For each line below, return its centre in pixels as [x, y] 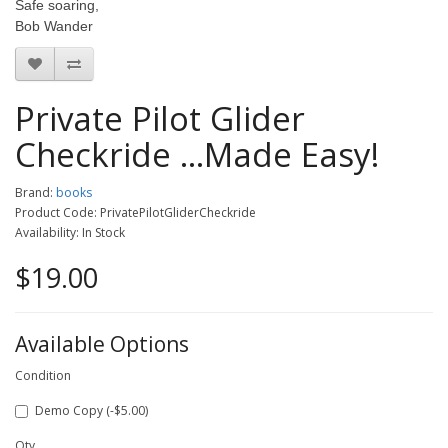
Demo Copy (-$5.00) [91, 410]
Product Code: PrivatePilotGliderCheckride [135, 212]
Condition [43, 375]
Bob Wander [54, 26]
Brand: [35, 192]
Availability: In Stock [70, 232]
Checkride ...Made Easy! [197, 154]
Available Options [102, 344]
